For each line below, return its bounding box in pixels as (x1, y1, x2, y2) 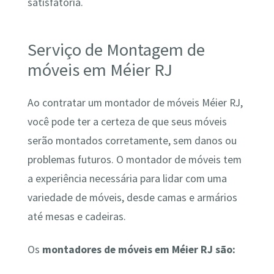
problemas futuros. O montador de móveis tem (27, 153, 242, 167)
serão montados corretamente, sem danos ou (27, 134, 237, 148)
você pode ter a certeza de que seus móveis (27, 115, 227, 129)
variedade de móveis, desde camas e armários (27, 191, 237, 205)
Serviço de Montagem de (27, 38, 205, 61)
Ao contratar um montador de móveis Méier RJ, (27, 96, 243, 110)
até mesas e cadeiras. (27, 210, 126, 224)
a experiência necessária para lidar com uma (27, 172, 227, 186)
